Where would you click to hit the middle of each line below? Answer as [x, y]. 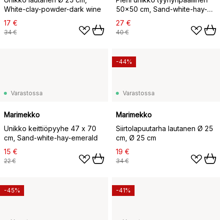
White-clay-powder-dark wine [53, 9]
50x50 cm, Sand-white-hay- [162, 9]
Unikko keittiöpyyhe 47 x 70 [50, 129]
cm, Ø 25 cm [136, 138]
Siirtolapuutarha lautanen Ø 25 [165, 129]
